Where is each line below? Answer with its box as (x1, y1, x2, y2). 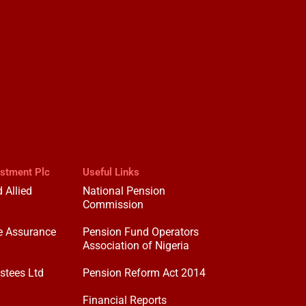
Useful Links (83, 166, 140, 179)
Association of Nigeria (83, 239, 190, 253)
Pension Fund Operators (83, 225, 199, 239)
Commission (83, 198, 144, 212)
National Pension (83, 184, 166, 198)
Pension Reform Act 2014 (83, 266, 206, 280)
